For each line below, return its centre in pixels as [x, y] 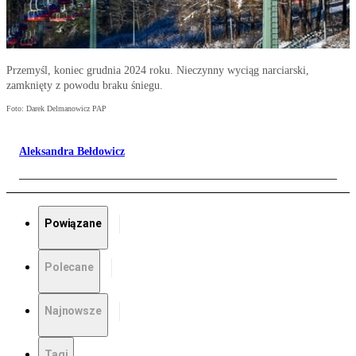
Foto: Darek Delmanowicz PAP [56, 109]
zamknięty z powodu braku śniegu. [85, 86]
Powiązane [73, 224]
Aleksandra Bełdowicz [72, 152]
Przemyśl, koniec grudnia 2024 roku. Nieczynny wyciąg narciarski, [158, 71]
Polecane [69, 267]
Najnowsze [73, 311]
